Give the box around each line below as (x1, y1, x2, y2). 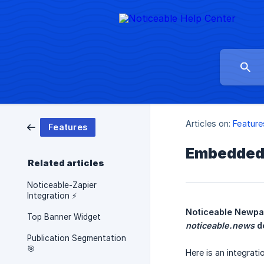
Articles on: (186, 118, 231, 129)
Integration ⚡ (27, 191, 77, 200)
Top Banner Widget (27, 212, 101, 222)
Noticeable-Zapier (27, 180, 97, 190)
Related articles (28, 158, 104, 169)
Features (48, 122, 87, 132)
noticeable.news (186, 220, 255, 231)
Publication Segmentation (27, 233, 126, 243)
